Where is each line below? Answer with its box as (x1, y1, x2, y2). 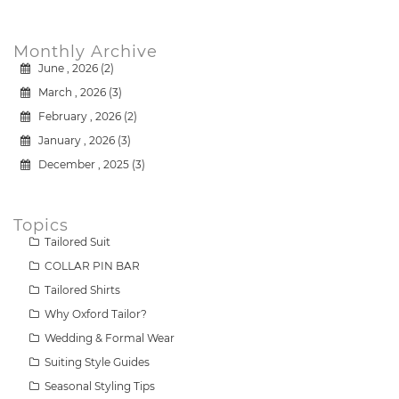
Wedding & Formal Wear (42, 330, 175, 345)
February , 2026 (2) (30, 109, 137, 123)
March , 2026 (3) (30, 85, 122, 99)
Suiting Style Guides (42, 354, 150, 369)
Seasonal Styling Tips (42, 379, 155, 393)
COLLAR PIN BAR (42, 258, 140, 273)
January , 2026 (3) (30, 133, 131, 147)
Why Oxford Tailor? (42, 306, 147, 321)
